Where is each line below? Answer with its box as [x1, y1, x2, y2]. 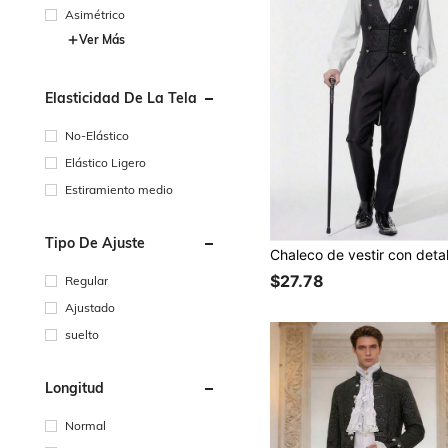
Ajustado [65, 299, 115, 315]
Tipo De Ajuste [45, 233, 145, 252]
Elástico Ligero [65, 154, 146, 170]
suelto [65, 326, 99, 342]
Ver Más [79, 31, 125, 47]
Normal [65, 417, 106, 433]
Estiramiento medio [65, 181, 173, 197]
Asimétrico [65, 6, 125, 22]
